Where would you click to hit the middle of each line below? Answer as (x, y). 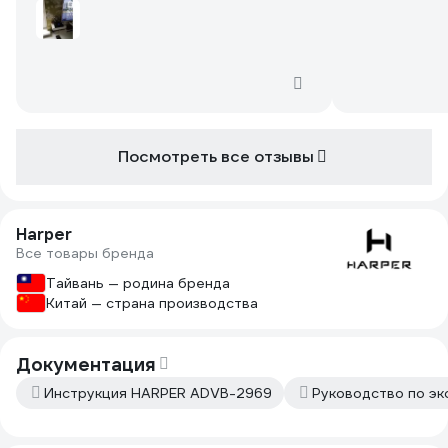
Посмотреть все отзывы (216, 156)
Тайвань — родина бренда (138, 283)
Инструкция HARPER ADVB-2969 (158, 393)
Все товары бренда (85, 253)
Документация (86, 364)
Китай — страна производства (152, 303)
